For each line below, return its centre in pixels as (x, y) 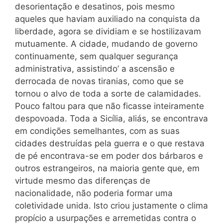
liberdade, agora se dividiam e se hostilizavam (108, 31)
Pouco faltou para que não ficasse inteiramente (110, 106)
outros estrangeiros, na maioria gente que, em (107, 168)
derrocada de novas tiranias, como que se (99, 81)
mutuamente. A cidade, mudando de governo (106, 44)
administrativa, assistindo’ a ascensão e (95, 68)
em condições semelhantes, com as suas (97, 131)
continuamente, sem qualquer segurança (97, 56)
